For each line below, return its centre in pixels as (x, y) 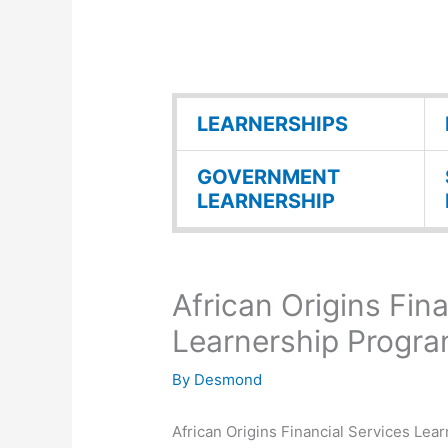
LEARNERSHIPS (273, 124)
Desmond (228, 380)
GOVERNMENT (269, 177)
